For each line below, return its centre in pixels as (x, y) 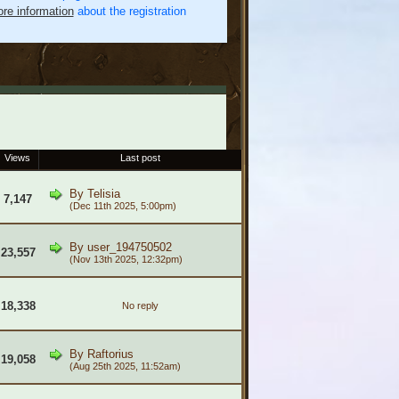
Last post (140, 158)
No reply (140, 305)
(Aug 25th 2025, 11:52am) (125, 366)
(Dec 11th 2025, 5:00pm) (122, 206)
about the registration (130, 11)
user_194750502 (129, 247)
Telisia (103, 194)
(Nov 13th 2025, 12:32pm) (126, 259)
